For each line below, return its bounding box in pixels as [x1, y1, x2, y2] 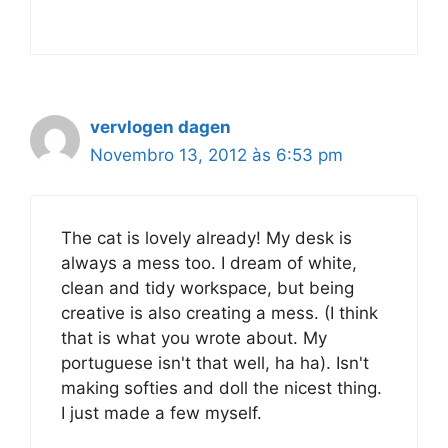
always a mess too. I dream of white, [61, 253, 357, 273]
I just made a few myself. [61, 403, 262, 423]
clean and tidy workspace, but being [61, 278, 354, 298]
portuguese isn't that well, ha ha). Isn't [61, 353, 369, 373]
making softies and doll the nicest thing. [61, 378, 382, 398]
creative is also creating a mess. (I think [61, 303, 378, 323]
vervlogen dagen [90, 116, 231, 137]
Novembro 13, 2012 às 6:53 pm [90, 144, 343, 165]
